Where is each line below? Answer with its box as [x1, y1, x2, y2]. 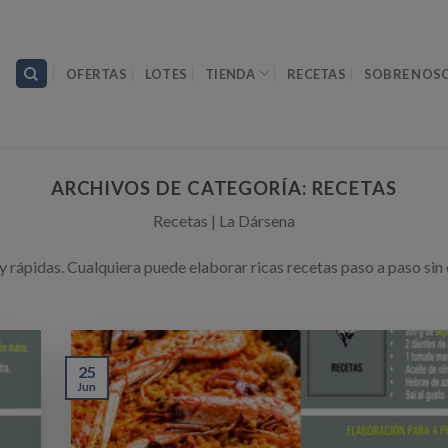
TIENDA [205, 65, 256, 82]
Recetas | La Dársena [153, 211, 295, 231]
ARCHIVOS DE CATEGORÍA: [50, 177, 312, 199]
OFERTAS [66, 65, 127, 82]
